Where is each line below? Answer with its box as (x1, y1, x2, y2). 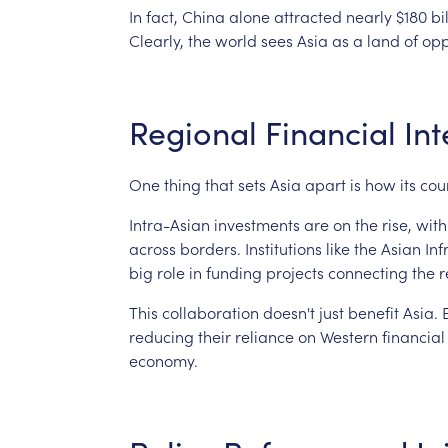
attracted (273, 4, 342, 27)
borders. (179, 236, 241, 259)
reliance (234, 324, 294, 347)
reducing (128, 324, 194, 347)
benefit (347, 300, 399, 323)
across (128, 236, 176, 259)
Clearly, (128, 28, 184, 51)
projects (265, 260, 324, 283)
